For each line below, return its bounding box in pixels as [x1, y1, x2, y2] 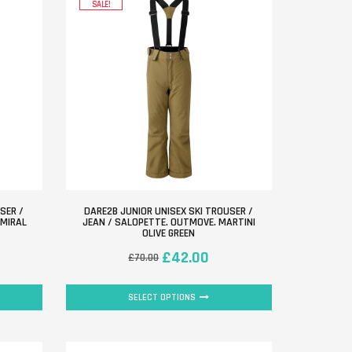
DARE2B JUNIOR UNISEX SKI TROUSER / [84, 204, 254, 218]
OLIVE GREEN [142, 226, 196, 240]
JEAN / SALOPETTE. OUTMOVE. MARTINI [82, 215, 255, 229]
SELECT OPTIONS [128, 291, 196, 303]
